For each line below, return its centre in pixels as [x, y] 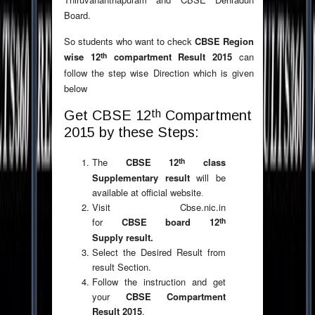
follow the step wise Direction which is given [159, 73]
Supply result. [123, 238]
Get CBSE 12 [108, 116]
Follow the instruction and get [159, 282]
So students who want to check [129, 41]
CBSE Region [224, 41]
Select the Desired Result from [159, 252]
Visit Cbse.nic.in [159, 207]
